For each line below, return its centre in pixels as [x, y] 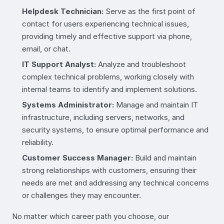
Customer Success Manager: [77, 157]
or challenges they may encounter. [81, 195]
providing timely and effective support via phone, [107, 36]
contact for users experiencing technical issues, [105, 23]
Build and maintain [165, 157]
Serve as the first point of [149, 11]
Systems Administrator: [68, 104]
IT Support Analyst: [59, 64]
